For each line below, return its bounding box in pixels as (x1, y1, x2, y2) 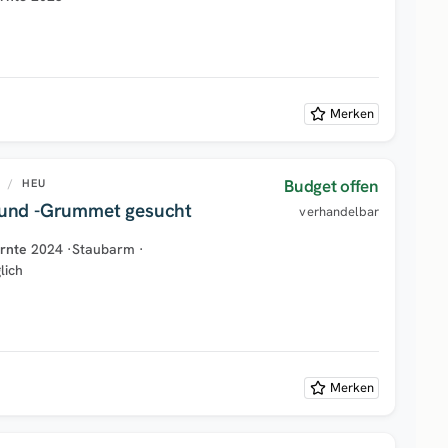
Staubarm (72, 239, 136, 258)
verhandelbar (299, 202, 379, 220)
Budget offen (284, 174, 379, 197)
